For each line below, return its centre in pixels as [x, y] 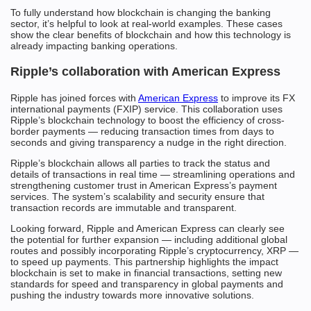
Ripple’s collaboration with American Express [145, 72]
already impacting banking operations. [94, 46]
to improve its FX [257, 98]
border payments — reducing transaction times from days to [142, 131]
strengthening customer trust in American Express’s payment [144, 185]
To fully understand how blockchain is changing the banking [141, 12]
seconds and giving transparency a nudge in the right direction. [149, 142]
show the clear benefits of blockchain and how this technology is [151, 35]
